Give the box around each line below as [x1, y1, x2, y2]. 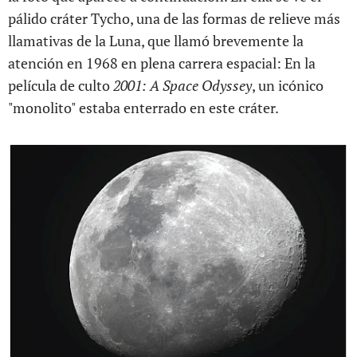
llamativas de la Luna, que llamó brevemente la [8, 31, 304, 50]
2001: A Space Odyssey [113, 76, 252, 95]
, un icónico [252, 76, 324, 95]
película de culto [8, 76, 113, 95]
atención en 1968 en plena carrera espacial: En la [8, 53, 316, 73]
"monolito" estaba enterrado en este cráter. [8, 98, 279, 117]
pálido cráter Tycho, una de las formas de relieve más [8, 9, 340, 28]
